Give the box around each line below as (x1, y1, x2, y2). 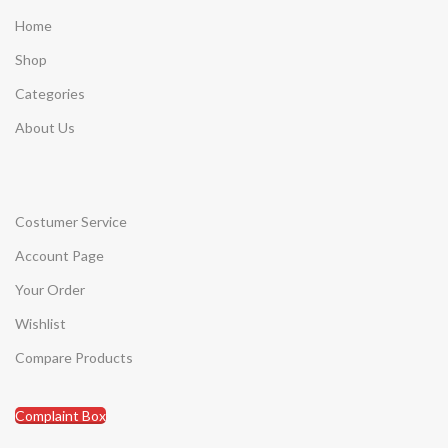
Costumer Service (15, 213, 127, 231)
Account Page (15, 247, 104, 265)
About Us (15, 119, 75, 137)
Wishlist (15, 315, 66, 333)
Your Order (15, 281, 85, 299)
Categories (15, 85, 85, 103)
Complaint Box (15, 407, 106, 425)
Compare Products (15, 349, 133, 367)
